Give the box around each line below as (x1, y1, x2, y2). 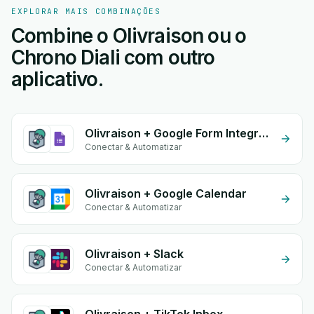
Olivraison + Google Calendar (85, 186, 247, 200)
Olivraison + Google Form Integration (259, 126, 268, 140)
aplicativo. (11, 67, 103, 91)
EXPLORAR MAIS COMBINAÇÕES (11, 6, 161, 16)
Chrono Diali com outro (11, 46, 215, 69)
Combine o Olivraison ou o (11, 24, 247, 48)
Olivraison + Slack (85, 247, 184, 261)
